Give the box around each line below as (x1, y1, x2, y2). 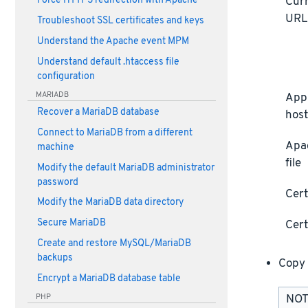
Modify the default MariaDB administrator (36, 162, 214, 174)
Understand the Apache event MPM (36, 35, 189, 47)
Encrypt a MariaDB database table (36, 272, 181, 285)
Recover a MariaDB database (36, 107, 159, 118)
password (36, 176, 78, 188)
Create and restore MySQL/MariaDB (36, 237, 191, 250)
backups (36, 252, 73, 264)
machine (36, 141, 74, 153)
